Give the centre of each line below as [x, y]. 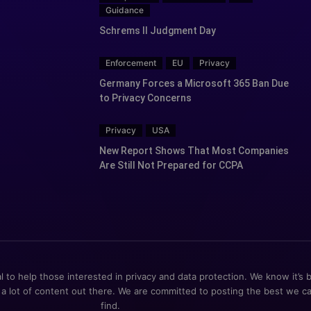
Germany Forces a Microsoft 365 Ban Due [194, 83]
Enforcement [131, 62]
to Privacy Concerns [145, 98]
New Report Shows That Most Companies [194, 150]
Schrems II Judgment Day [158, 30]
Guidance [125, 10]
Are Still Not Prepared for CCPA [171, 165]
